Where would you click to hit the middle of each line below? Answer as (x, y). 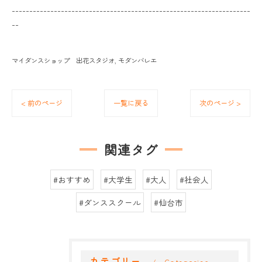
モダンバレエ (137, 61)
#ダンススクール (110, 203)
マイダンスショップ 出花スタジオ (63, 61)
